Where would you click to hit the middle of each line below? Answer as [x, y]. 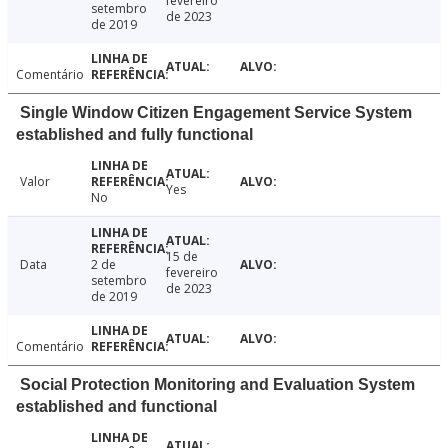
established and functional [116, 407]
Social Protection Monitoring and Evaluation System [217, 385]
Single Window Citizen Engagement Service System [216, 113]
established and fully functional [134, 135]
